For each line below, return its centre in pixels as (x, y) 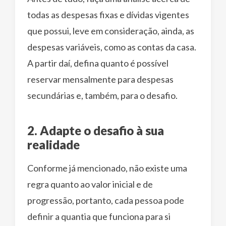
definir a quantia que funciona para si (99, 216)
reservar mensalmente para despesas (100, 79)
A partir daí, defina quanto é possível (98, 63)
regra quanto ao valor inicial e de (90, 184)
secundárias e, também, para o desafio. (102, 95)
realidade (53, 144)
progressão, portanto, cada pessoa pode (106, 200)
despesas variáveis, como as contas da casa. (112, 47)
